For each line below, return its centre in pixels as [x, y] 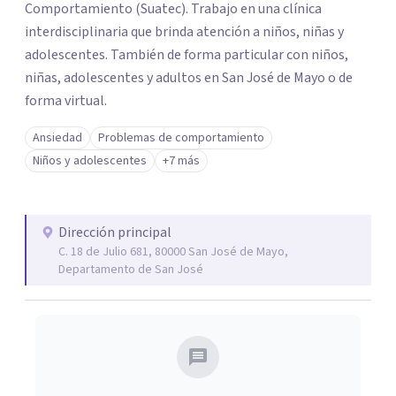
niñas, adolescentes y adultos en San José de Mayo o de [189, 78]
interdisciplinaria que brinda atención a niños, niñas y [184, 32]
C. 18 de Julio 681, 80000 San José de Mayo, [173, 252]
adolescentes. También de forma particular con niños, [187, 55]
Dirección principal [115, 232]
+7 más [181, 161]
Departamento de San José [131, 270]
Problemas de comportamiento [181, 138]
